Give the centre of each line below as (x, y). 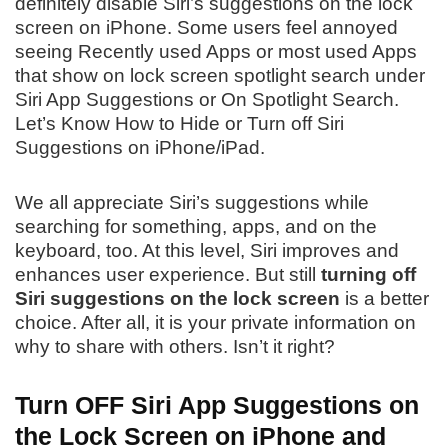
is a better (384, 299)
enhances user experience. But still (168, 275)
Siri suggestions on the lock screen (177, 299)
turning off (368, 275)
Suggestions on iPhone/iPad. (140, 148)
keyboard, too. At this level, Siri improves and (207, 251)
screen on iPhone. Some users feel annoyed (206, 28)
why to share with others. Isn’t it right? (175, 347)
